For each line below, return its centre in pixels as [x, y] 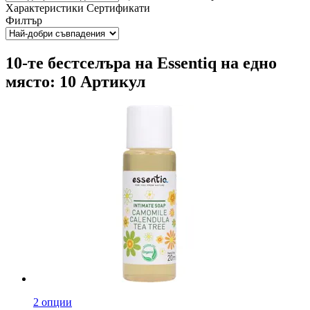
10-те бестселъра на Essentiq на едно [141, 63]
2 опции [53, 302]
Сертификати [118, 8]
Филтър [24, 20]
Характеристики [45, 8]
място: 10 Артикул [75, 81]
